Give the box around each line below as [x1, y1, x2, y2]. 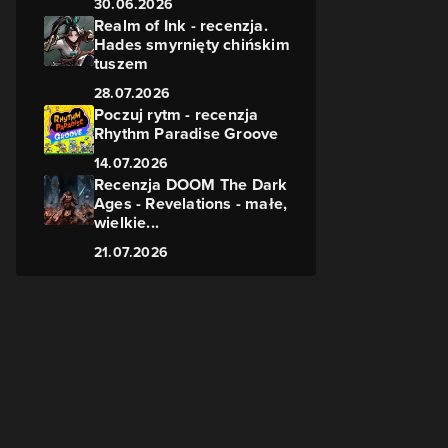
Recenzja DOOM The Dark [94, 173, 288, 196]
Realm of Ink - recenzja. [94, 14, 268, 37]
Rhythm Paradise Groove [94, 122, 279, 145]
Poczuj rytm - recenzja [94, 103, 259, 126]
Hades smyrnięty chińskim [94, 33, 290, 56]
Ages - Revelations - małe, [94, 192, 288, 215]
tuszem [94, 52, 149, 75]
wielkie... [94, 211, 159, 234]
